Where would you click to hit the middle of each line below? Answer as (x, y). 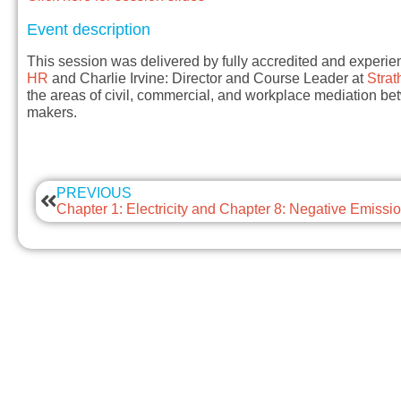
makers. (52, 113)
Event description (89, 30)
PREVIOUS (94, 193)
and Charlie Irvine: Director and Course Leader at (208, 79)
